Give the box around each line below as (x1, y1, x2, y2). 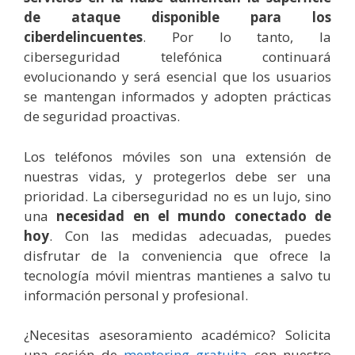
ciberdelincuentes (24, 28, 143, 47)
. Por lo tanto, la (143, 28, 331, 47)
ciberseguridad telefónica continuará (24, 48, 331, 67)
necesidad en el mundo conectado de (56, 206, 332, 225)
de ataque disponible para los (24, 8, 331, 27)
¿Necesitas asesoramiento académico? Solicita (24, 326, 331, 345)
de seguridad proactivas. (24, 107, 180, 126)
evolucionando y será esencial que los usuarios (24, 67, 331, 86)
